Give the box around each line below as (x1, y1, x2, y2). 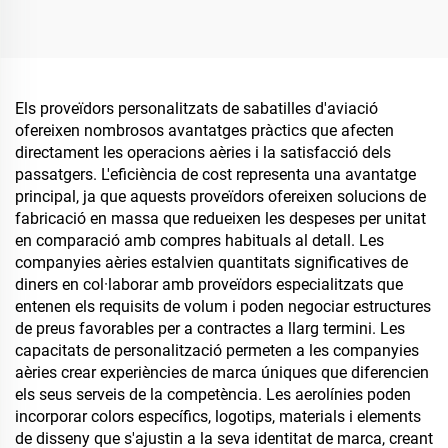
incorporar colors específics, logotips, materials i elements (15, 407, 421, 426)
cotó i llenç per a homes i (22, 45, 202, 64)
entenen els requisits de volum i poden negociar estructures (15, 297, 431, 316)
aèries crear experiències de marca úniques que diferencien (15, 363, 429, 382)
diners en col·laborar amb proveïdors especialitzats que (15, 275, 403, 294)
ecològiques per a (272, 23, 400, 42)
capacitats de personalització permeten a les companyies (15, 341, 419, 360)
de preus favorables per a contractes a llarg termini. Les (15, 319, 405, 338)
